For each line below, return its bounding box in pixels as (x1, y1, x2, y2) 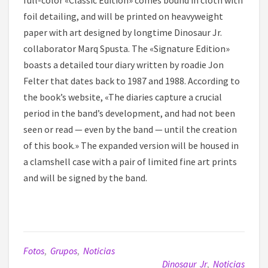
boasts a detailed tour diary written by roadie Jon (23, 59, 224, 71)
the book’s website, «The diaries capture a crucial (23, 91, 222, 103)
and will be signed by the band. (23, 172, 147, 184)
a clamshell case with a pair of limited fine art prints (23, 156, 237, 168)
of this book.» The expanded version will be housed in (23, 139, 239, 152)
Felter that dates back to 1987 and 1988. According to (23, 75, 240, 87)
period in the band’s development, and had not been (23, 107, 235, 120)
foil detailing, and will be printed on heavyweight (23, 10, 223, 23)
